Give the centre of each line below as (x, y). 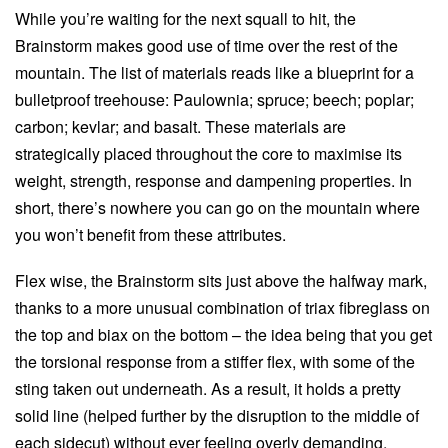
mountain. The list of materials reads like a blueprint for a (214, 72)
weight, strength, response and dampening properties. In (213, 180)
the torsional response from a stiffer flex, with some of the (215, 361)
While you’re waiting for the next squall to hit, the (185, 18)
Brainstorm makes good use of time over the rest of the (206, 45)
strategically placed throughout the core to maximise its (208, 153)
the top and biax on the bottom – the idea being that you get (223, 334)
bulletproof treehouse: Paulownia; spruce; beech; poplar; (214, 99)
